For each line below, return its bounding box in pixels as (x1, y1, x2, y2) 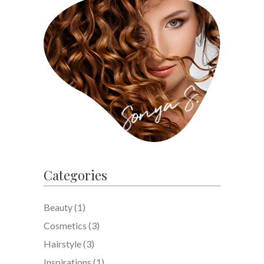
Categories (44, 166, 107, 184)
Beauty (44, 202, 72, 213)
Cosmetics (44, 220, 87, 232)
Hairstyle (44, 238, 81, 250)
